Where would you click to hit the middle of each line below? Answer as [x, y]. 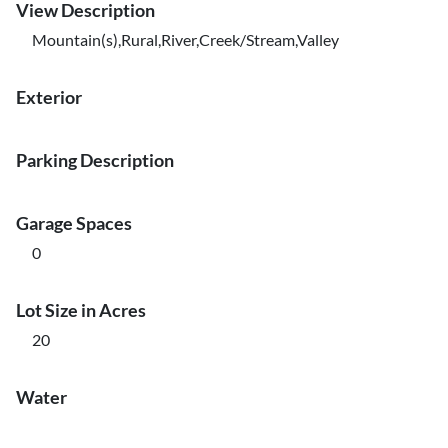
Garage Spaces [74, 223]
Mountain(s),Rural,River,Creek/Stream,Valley [185, 39]
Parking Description [95, 160]
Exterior [49, 97]
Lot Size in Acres [81, 310]
